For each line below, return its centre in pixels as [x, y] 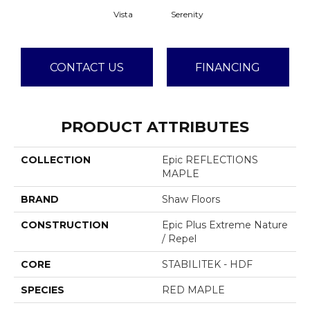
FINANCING [228, 67]
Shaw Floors [191, 200]
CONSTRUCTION [65, 225]
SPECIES [43, 290]
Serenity [187, 15]
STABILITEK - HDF [207, 265]
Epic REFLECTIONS [210, 160]
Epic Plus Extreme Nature [225, 225]
